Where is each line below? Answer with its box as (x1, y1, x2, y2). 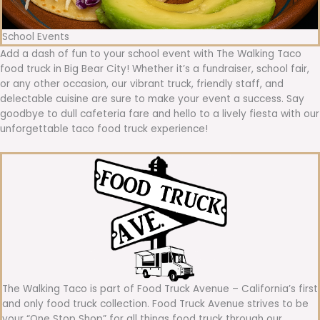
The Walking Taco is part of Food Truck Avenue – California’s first (2, 281, 318, 296)
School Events (2, 29, 69, 44)
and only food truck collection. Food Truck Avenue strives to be (2, 296, 309, 311)
